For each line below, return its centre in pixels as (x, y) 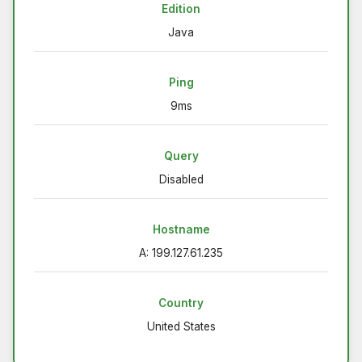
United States (181, 327)
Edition (181, 9)
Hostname (181, 230)
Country (181, 303)
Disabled (181, 180)
